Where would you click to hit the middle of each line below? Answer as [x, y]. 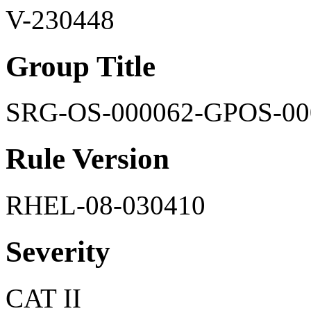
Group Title [81, 66]
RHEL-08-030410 [106, 205]
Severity [58, 252]
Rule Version [87, 159]
